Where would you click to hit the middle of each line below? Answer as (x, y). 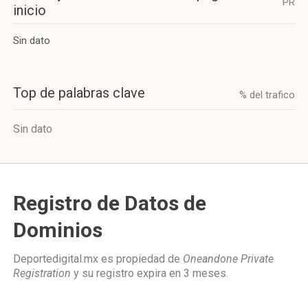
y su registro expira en (127, 273)
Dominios (58, 230)
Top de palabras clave (79, 93)
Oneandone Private (228, 259)
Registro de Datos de (110, 203)
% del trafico (267, 95)
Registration (42, 273)
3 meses (205, 273)
